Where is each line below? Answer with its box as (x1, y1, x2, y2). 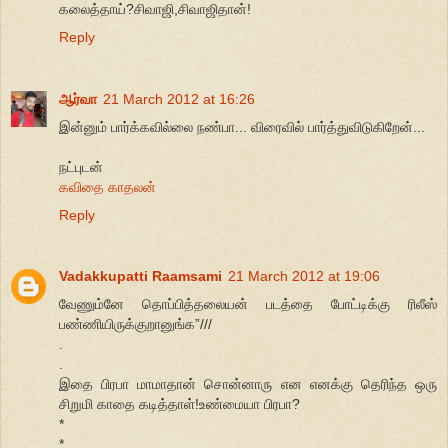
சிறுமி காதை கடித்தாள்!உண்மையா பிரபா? (59, 396, 300, 413)
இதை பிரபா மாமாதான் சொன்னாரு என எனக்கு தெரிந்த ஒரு (59, 376, 437, 393)
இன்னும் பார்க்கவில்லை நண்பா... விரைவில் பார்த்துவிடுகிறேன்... (59, 118, 425, 135)
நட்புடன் (59, 158, 103, 175)
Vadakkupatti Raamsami (59, 268, 222, 285)
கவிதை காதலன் (59, 178, 156, 195)
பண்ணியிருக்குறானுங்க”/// (59, 316, 212, 333)
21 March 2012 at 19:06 (228, 268, 380, 285)
